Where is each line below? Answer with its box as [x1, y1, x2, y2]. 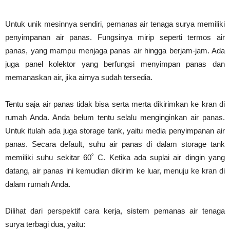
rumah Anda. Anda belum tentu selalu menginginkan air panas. [5, 112, 225, 122]
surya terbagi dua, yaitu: [5, 219, 85, 228]
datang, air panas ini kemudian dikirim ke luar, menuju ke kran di [5, 166, 225, 175]
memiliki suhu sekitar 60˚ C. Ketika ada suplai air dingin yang [5, 152, 225, 162]
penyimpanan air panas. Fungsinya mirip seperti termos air [5, 32, 225, 42]
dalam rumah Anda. [5, 179, 70, 188]
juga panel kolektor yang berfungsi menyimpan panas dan [5, 59, 225, 68]
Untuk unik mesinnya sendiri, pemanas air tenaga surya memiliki [5, 19, 225, 28]
